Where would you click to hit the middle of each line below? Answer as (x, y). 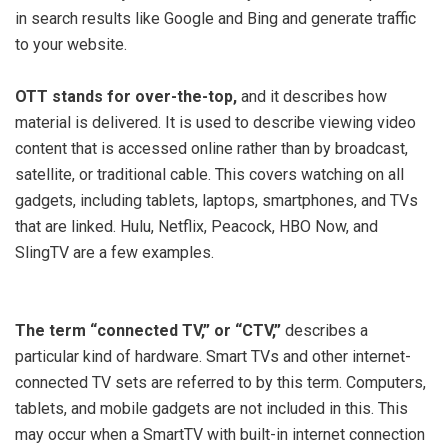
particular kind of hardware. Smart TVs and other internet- (213, 356)
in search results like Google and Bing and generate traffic (215, 18)
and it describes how (312, 96)
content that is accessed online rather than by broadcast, (211, 148)
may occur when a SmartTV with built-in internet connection (220, 434)
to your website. (71, 44)
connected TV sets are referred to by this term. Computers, (220, 382)
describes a (324, 330)
